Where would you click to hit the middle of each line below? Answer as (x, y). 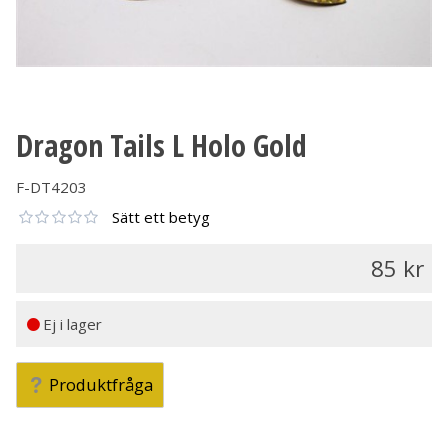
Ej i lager (72, 323)
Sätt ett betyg (161, 216)
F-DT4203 (51, 186)
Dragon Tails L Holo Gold (161, 145)
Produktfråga (101, 385)
